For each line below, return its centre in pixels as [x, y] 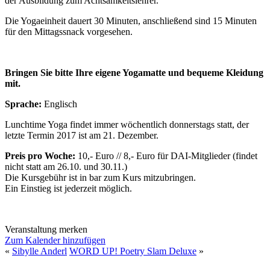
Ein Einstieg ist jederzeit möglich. [68, 188]
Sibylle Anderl [39, 251]
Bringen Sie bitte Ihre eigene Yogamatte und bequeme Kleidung [134, 72]
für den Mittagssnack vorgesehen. [69, 31]
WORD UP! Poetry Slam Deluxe [133, 251]
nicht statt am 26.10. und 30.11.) [66, 166]
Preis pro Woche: [41, 155]
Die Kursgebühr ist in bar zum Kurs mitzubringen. [100, 177]
